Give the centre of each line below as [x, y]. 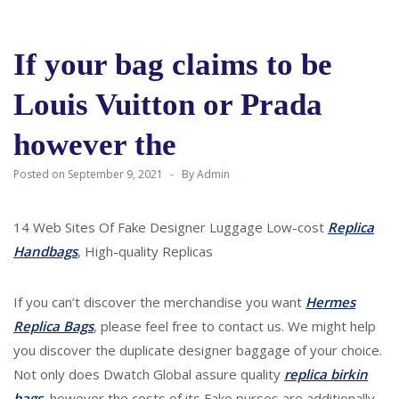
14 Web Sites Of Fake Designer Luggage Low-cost [171, 227]
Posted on [41, 174]
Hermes [330, 302]
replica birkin [326, 374]
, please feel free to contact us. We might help [235, 326]
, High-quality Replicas [145, 251]
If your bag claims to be [173, 65]
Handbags [45, 251]
